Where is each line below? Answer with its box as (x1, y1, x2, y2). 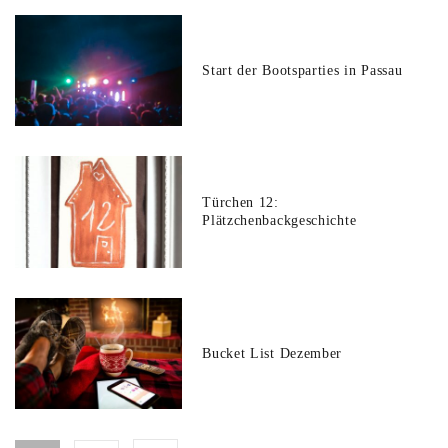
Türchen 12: (202, 195, 279, 211)
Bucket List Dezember (202, 345, 343, 361)
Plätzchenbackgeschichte (202, 213, 357, 229)
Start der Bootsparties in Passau (202, 62, 403, 78)
